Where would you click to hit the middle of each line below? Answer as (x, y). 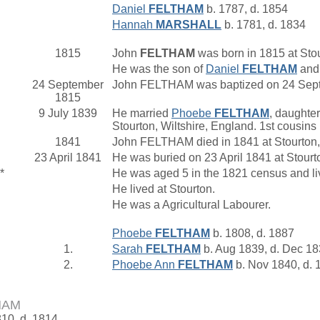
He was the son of (159, 69)
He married (142, 113)
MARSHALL (189, 25)
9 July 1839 (68, 113)
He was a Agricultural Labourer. (193, 205)
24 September (68, 85)
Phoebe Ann (145, 265)
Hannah (134, 25)
